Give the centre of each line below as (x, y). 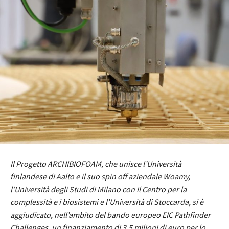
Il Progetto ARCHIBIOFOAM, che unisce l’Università (96, 163)
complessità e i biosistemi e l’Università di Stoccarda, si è (107, 202)
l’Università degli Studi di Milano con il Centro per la (98, 189)
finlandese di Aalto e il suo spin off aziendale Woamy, (100, 176)
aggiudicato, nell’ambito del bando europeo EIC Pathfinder (110, 214)
